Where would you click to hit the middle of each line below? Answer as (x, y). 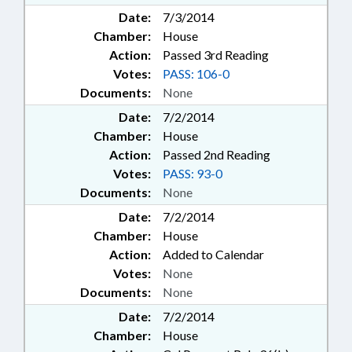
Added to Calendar (213, 255)
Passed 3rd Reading (216, 55)
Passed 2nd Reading (216, 155)
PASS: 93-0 (192, 174)
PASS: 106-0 (196, 74)
